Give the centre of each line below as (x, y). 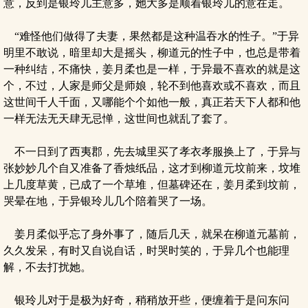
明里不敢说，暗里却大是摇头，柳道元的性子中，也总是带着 (152, 53)
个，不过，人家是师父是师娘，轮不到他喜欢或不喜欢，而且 (152, 86)
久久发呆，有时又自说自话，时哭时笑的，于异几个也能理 (146, 251)
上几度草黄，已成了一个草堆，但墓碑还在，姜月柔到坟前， (152, 185)
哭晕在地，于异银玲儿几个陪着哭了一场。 (108, 201)
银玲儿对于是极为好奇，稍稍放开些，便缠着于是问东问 (146, 300)
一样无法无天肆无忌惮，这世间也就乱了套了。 (119, 119)
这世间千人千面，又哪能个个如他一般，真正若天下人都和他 (152, 102)
